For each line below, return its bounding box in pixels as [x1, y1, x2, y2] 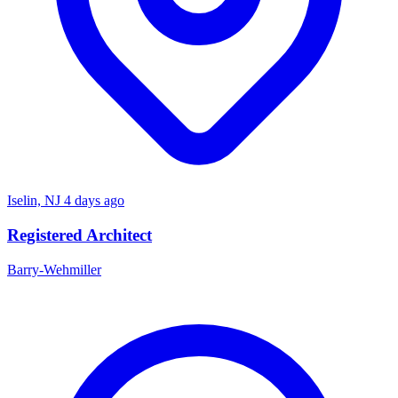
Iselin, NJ [7, 193, 64, 209]
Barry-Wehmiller [7, 261, 101, 277]
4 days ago [64, 193, 124, 209]
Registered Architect [7, 226, 152, 245]
